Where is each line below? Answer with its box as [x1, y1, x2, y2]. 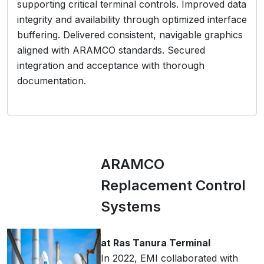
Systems [101, 198, 161, 215]
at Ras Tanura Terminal [101, 237, 210, 249]
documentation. [17, 75, 86, 87]
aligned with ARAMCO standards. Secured [17, 44, 205, 56]
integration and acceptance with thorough [17, 60, 204, 71]
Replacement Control [101, 177, 246, 194]
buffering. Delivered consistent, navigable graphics [17, 29, 243, 41]
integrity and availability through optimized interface [17, 14, 247, 25]
